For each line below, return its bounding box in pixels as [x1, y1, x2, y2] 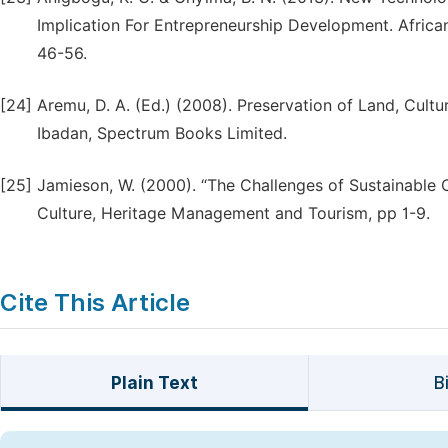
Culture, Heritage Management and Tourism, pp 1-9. [37, 204, 430, 223]
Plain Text [110, 373, 198, 393]
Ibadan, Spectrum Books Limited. [37, 124, 287, 143]
